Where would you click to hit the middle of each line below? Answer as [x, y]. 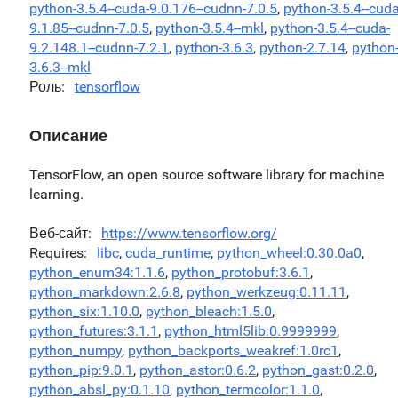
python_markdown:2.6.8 [105, 292]
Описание [68, 135]
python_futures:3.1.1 [94, 331]
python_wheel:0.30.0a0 [289, 253]
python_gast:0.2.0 [318, 370]
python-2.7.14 [302, 48]
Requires [56, 253]
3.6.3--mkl [60, 67]
